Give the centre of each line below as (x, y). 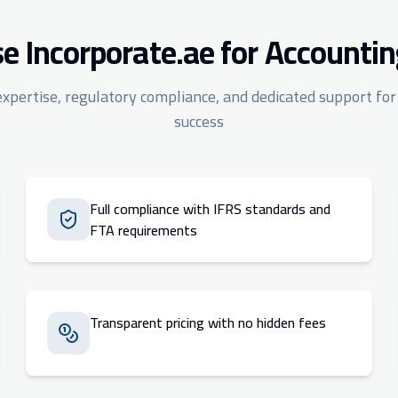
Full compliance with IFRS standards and (211, 209)
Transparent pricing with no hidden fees (208, 322)
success (199, 121)
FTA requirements (144, 230)
